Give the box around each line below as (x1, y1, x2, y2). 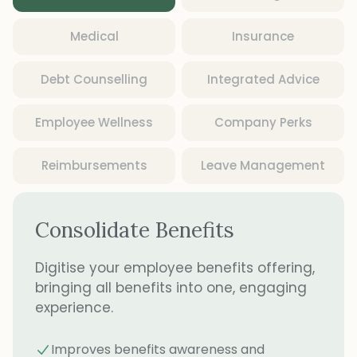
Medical (69, 28, 119, 45)
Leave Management (201, 157, 325, 175)
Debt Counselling (41, 71, 147, 88)
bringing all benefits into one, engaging (35, 278, 307, 298)
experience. (35, 298, 113, 318)
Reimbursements (41, 157, 147, 175)
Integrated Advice (206, 71, 320, 88)
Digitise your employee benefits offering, (35, 258, 315, 278)
